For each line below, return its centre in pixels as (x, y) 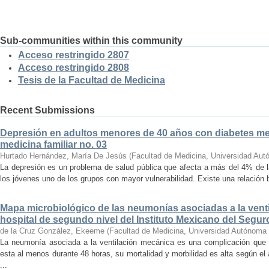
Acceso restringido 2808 (74, 68)
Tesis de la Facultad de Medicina (92, 80)
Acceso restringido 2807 (74, 55)
